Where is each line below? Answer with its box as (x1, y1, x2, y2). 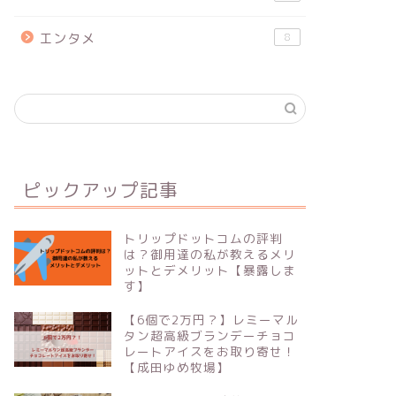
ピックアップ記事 (22, 179, 179, 202)
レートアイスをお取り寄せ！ (123, 343, 296, 361)
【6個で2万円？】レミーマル (123, 311, 299, 329)
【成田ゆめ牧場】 (123, 359, 230, 377)
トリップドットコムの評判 (123, 230, 283, 247)
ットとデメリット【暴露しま (123, 262, 296, 279)
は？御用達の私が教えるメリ (123, 246, 296, 263)
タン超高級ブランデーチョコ (123, 327, 296, 345)
